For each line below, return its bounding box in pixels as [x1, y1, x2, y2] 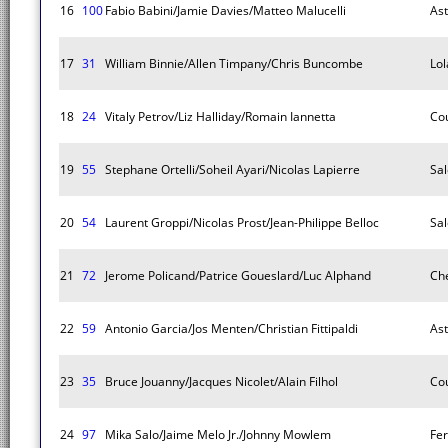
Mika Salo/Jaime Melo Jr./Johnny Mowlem [105, 426, 331, 443]
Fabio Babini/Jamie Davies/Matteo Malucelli [105, 2, 346, 19]
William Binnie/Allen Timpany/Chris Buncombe [105, 55, 363, 72]
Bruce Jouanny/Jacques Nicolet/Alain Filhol [105, 373, 338, 390]
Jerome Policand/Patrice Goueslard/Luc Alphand [105, 267, 371, 284]
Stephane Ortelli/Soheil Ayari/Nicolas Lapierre [105, 161, 360, 178]
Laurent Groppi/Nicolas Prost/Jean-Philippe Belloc [105, 214, 379, 231]
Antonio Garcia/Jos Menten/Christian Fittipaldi [105, 320, 358, 337]
